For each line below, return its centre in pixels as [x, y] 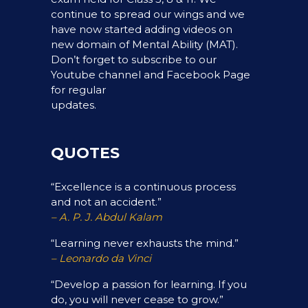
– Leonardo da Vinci [101, 258]
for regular [78, 90]
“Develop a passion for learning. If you [149, 284]
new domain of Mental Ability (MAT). [144, 44]
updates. [74, 105]
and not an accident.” [106, 202]
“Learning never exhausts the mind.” [145, 243]
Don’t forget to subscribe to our [134, 59]
